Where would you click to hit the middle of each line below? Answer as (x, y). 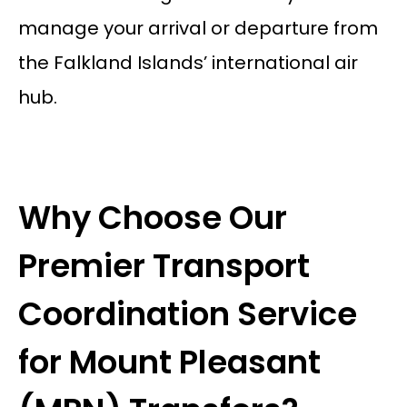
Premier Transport (164, 265)
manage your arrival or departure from (198, 29)
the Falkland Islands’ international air (188, 63)
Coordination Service (187, 313)
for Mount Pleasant (169, 362)
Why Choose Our (152, 217)
